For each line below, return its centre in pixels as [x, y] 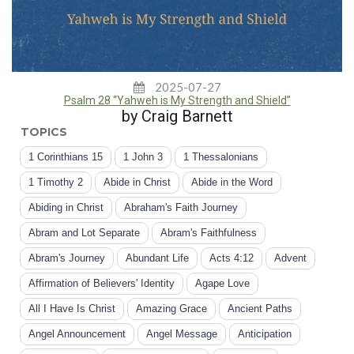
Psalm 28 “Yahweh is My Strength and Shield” [177, 101]
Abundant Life [157, 258]
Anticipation [265, 334]
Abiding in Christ [66, 208]
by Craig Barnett [177, 117]
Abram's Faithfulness [209, 233]
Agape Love [222, 284]
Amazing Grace [171, 309]
